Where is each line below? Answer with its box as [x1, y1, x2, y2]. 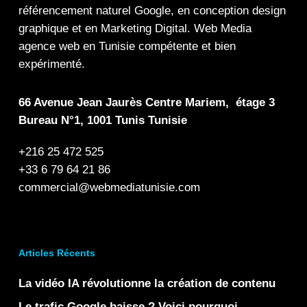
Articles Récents [18, 247, 95, 258]
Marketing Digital [100, 22, 187, 35]
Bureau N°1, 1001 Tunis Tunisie [18, 114, 187, 127]
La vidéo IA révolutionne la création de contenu [18, 277, 275, 290]
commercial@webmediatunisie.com [18, 181, 200, 194]
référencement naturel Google [18, 4, 171, 17]
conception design [193, 4, 286, 17]
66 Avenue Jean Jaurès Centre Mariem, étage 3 [18, 96, 275, 109]
